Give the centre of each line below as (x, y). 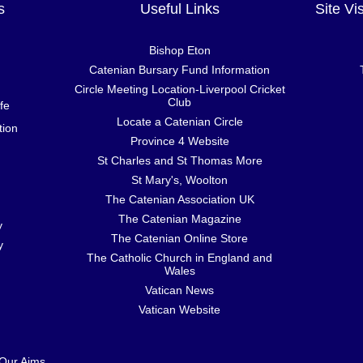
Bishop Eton (179, 50)
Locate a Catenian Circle (179, 121)
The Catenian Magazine (179, 218)
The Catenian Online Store (180, 238)
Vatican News (180, 290)
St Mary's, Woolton (180, 179)
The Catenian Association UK (179, 199)
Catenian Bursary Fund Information (180, 69)
